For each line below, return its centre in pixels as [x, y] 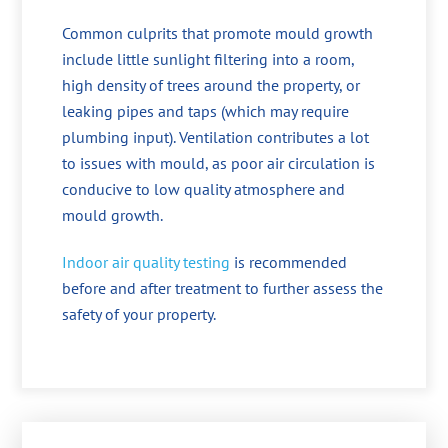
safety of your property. [139, 313]
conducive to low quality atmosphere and [204, 188]
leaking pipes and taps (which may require [206, 110]
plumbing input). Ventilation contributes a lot [216, 136]
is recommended [289, 261]
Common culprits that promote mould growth [218, 32]
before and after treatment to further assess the [223, 287]
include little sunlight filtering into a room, [208, 58]
